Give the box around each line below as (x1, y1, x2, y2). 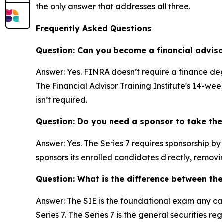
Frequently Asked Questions (36, 23, 152, 33)
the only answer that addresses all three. (36, 1, 190, 11)
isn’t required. (36, 94, 87, 105)
